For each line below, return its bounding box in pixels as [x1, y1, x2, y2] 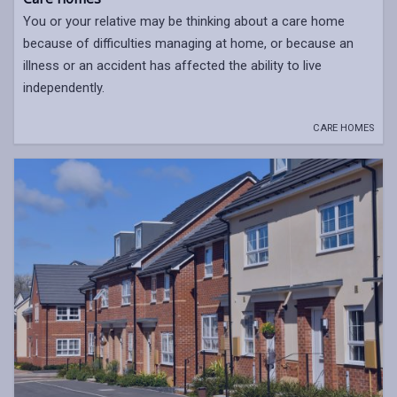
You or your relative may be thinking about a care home [23, 13, 345, 30]
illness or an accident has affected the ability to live [23, 58, 322, 74]
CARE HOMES [313, 122, 374, 135]
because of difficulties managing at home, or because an [23, 35, 354, 52]
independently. [23, 80, 105, 97]
